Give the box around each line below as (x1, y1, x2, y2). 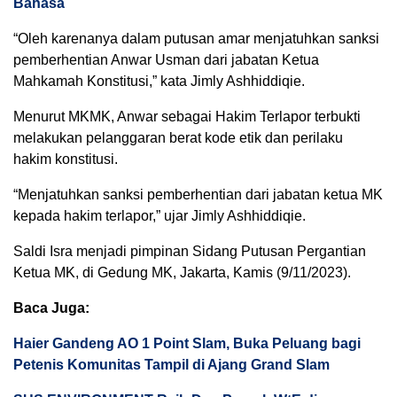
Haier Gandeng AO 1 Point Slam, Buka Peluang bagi (13, 336, 361, 351)
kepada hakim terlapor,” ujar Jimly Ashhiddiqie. (13, 208, 306, 223)
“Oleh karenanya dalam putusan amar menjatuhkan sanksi (13, 31, 379, 46)
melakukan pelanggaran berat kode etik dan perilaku (13, 130, 343, 145)
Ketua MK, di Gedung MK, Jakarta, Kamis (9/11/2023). (13, 265, 351, 280)
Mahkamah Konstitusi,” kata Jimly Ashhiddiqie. (13, 74, 305, 89)
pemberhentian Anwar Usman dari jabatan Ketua (13, 52, 319, 67)
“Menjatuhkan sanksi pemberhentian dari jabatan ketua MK (13, 187, 383, 202)
